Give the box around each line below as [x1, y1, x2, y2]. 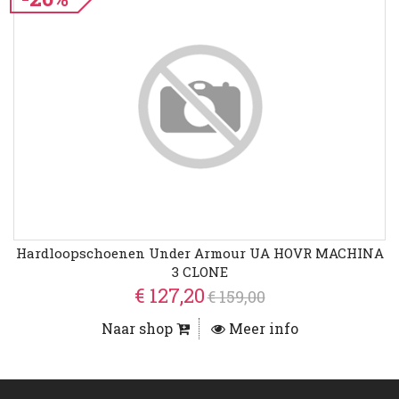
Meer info [224, 319, 298, 338]
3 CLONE [171, 263, 228, 281]
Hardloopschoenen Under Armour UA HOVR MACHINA [15, 244, 384, 263]
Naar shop [101, 319, 176, 338]
